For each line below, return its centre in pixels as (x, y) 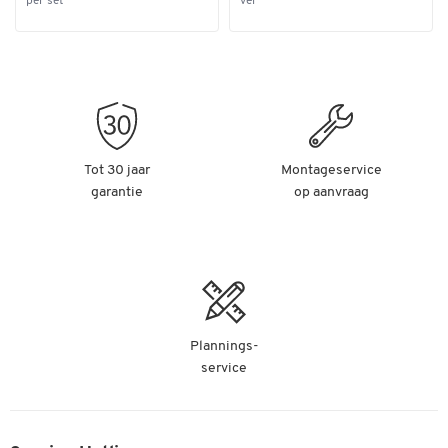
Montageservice (331, 170)
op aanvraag (331, 192)
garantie (117, 192)
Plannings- (224, 346)
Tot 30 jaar (117, 170)
